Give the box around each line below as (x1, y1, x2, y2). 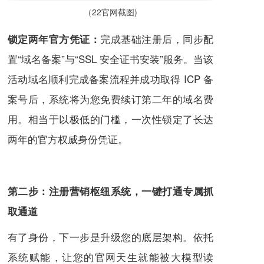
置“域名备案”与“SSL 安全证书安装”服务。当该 (8, 51, 213, 67)
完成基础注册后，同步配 (100, 31, 214, 47)
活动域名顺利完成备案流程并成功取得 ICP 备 (8, 71, 213, 87)
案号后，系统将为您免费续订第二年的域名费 (8, 91, 213, 107)
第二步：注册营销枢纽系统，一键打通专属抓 (8, 184, 213, 199)
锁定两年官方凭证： (8, 32, 101, 47)
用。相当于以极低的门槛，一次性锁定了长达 (8, 111, 213, 127)
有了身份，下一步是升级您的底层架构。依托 (8, 229, 213, 245)
